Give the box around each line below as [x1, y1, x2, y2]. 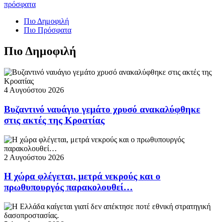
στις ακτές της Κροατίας [4, 114, 105, 125]
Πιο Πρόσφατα [24, 26, 71, 35]
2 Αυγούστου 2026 [4, 153, 64, 162]
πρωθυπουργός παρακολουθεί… [4, 182, 133, 193]
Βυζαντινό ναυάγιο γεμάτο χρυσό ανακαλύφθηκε [4, 104, 200, 114]
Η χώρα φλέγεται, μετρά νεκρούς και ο [4, 171, 161, 182]
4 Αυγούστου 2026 [4, 86, 64, 95]
